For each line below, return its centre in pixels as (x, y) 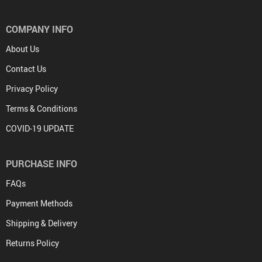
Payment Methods (39, 203)
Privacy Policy (32, 89)
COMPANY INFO (39, 29)
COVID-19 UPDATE (40, 128)
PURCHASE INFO (42, 164)
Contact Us (26, 69)
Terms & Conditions (42, 108)
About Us (23, 49)
